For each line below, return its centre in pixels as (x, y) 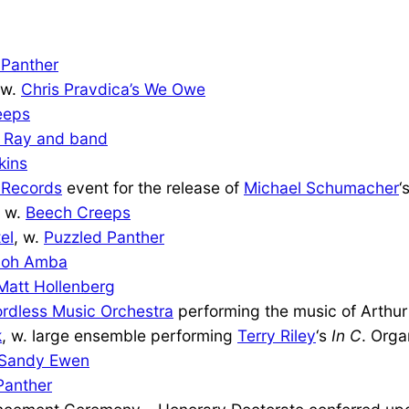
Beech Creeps (78, 212)
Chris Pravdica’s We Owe (113, 89)
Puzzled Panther (104, 236)
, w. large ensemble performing (120, 335)
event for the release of (153, 187)
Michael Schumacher (321, 187)
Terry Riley (277, 335)
